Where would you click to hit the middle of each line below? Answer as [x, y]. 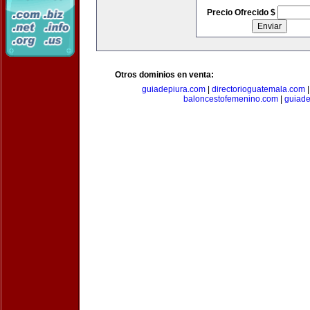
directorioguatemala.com [258, 89]
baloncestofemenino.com [231, 99]
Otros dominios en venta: [164, 75]
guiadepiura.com [174, 89]
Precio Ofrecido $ [242, 12]
